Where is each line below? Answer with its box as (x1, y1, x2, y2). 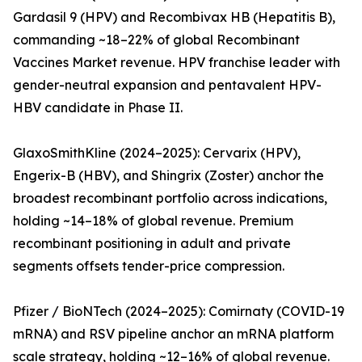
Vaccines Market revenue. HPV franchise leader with (13, 54, 340, 71)
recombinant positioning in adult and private (13, 235, 291, 252)
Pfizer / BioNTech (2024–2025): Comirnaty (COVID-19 (13, 303, 344, 320)
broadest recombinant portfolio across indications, (13, 190, 327, 207)
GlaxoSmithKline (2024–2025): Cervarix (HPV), (13, 145, 301, 162)
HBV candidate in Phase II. (13, 99, 183, 116)
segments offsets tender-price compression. (13, 258, 284, 275)
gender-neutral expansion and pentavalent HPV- (13, 77, 322, 94)
